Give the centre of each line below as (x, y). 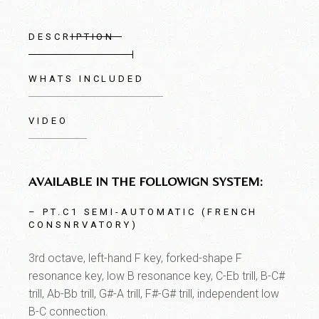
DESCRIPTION (72, 36)
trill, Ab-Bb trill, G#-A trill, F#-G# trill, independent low (154, 293)
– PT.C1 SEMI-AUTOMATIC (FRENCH (143, 211)
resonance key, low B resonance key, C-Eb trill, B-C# (157, 276)
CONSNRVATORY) (84, 224)
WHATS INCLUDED (87, 78)
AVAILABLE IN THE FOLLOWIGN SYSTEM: (146, 181)
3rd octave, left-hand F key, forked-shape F (136, 258)
